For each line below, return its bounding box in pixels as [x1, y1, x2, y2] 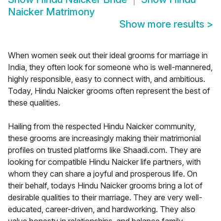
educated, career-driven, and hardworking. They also [8, 204, 195, 215]
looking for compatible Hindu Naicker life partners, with [8, 157, 201, 167]
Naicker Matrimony [8, 6, 95, 18]
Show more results [119, 18, 207, 31]
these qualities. [8, 98, 60, 108]
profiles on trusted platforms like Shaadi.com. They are [8, 145, 201, 155]
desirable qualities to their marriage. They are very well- [8, 192, 202, 203]
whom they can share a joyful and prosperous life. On [8, 169, 197, 179]
